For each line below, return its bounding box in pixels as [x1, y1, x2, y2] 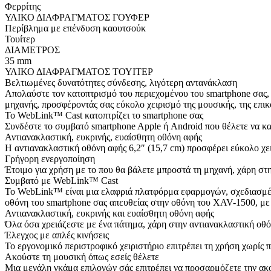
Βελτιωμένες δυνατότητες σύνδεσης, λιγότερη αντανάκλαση [5, 77, 237, 88]
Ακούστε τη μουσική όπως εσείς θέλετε [5, 251, 159, 262]
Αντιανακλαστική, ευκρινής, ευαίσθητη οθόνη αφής [5, 131, 202, 142]
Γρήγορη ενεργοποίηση [5, 153, 95, 164]
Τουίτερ [5, 33, 35, 44]
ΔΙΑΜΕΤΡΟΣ [5, 44, 60, 55]
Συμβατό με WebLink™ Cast [5, 175, 118, 186]
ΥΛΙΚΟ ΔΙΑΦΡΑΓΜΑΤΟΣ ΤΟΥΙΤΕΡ [5, 66, 153, 77]
